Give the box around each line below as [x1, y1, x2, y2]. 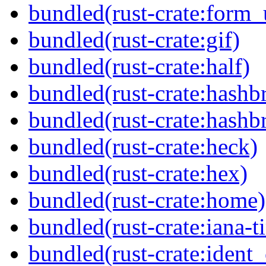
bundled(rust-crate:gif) [28, 27, 240, 53]
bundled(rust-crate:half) [28, 53, 250, 80]
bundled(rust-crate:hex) [28, 160, 248, 186]
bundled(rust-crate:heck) [28, 134, 258, 160]
